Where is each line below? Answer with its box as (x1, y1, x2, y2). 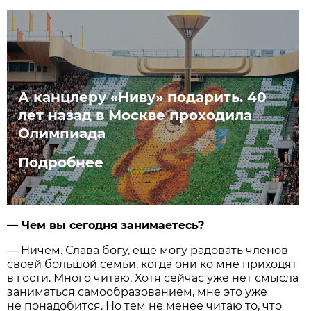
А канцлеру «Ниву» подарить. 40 (18, 88, 267, 106)
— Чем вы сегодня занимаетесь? (7, 218, 205, 232)
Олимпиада (18, 124, 106, 142)
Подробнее (18, 153, 104, 171)
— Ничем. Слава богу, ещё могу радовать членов (7, 243, 289, 257)
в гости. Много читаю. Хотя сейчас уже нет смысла (7, 271, 299, 285)
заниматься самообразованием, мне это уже (7, 285, 268, 299)
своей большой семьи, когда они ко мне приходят (7, 257, 298, 271)
